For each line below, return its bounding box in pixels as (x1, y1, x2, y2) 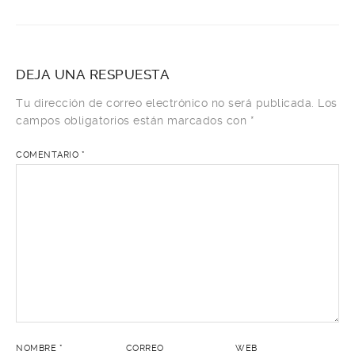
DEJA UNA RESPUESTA (16, 67, 170, 83)
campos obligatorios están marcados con (16, 114, 250, 128)
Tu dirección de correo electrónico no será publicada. (16, 97, 315, 110)
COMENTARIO (16, 150, 82, 161)
